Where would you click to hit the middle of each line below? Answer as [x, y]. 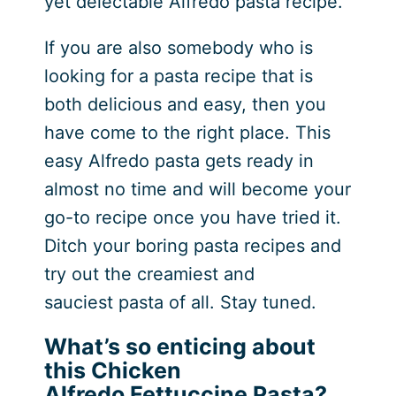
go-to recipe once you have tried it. [192, 217]
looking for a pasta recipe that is [178, 76]
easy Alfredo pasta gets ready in [179, 160]
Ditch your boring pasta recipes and [192, 245]
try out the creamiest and [149, 274]
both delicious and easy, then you [185, 104]
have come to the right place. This [187, 132]
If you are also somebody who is [178, 47]
